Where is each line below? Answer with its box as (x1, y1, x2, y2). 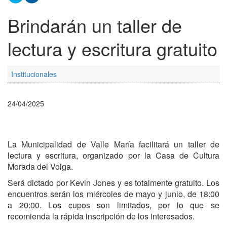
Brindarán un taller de (8, 12, 182, 39)
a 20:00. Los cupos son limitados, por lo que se (8, 199, 219, 211)
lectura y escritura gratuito (8, 35, 217, 62)
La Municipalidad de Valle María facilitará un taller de (8, 138, 219, 150)
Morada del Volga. (8, 161, 73, 173)
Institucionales (11, 69, 57, 80)
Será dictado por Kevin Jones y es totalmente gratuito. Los (8, 177, 219, 189)
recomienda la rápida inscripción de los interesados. (8, 210, 195, 222)
